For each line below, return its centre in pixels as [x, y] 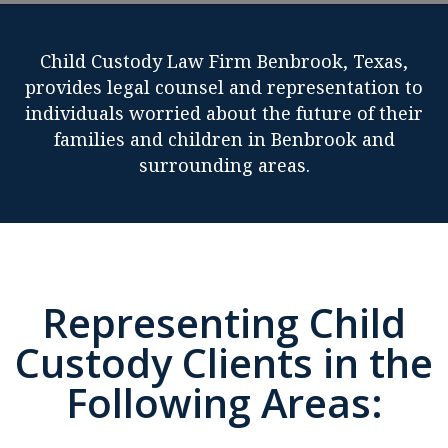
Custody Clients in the [224, 362]
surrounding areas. [224, 165]
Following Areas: [224, 402]
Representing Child [224, 322]
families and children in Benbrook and [224, 139]
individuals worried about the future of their [224, 113]
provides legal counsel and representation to [224, 87]
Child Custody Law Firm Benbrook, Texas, [224, 61]
